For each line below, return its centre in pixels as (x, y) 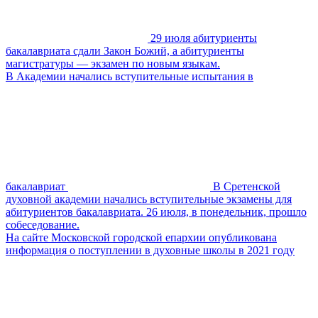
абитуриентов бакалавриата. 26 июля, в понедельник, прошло (156, 212)
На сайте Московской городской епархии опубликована (141, 237)
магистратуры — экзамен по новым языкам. (113, 63)
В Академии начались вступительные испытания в (130, 76)
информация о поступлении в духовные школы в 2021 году (150, 250)
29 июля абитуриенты (204, 38)
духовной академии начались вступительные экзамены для (149, 199)
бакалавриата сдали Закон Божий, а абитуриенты (125, 50)
